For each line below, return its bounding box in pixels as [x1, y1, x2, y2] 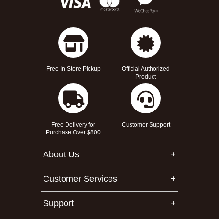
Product [135, 73, 156, 81]
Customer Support [121, 121, 170, 129]
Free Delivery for [51, 121, 95, 129]
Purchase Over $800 [46, 129, 101, 136]
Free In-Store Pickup [46, 66, 101, 73]
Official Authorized [122, 66, 170, 73]
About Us [43, 150, 79, 160]
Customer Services [43, 174, 117, 184]
